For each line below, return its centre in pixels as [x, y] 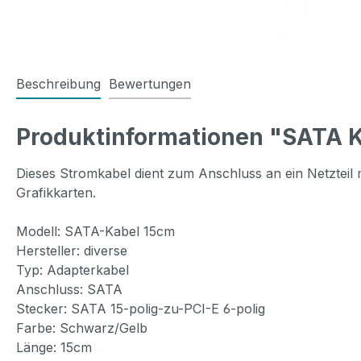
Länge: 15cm [54, 347]
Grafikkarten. [56, 192]
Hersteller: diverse [72, 250]
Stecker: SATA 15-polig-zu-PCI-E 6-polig [141, 308]
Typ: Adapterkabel [73, 270]
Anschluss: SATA [69, 289]
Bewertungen [150, 83]
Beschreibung [58, 83]
